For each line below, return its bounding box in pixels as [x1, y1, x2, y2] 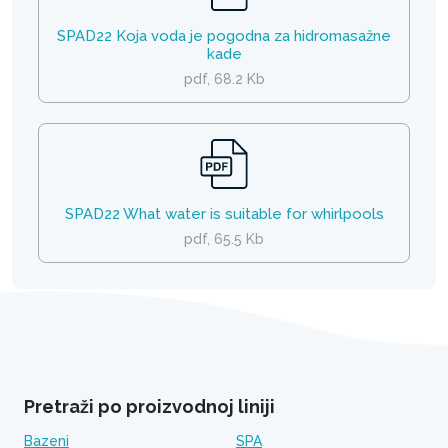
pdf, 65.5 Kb [184, 231, 264, 247]
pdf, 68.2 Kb [183, 71, 265, 87]
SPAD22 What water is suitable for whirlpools [64, 205, 384, 223]
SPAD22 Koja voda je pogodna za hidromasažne [57, 27, 391, 45]
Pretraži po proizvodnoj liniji [24, 396, 275, 417]
